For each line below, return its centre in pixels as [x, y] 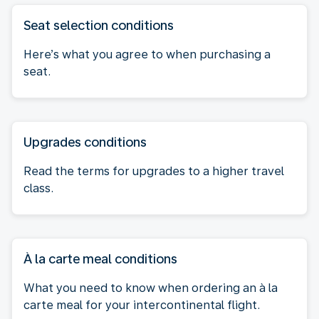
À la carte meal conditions [100, 258]
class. [38, 188]
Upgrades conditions [85, 142]
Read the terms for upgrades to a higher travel [154, 171]
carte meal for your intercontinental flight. [142, 305]
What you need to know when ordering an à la [151, 288]
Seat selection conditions [99, 25]
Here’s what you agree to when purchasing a [147, 54]
